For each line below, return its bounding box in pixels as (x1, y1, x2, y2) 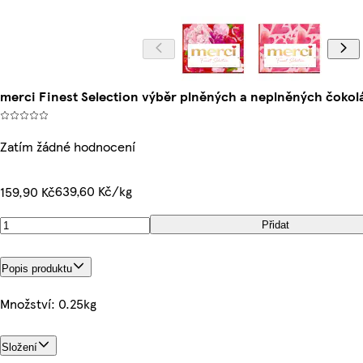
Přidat (261, 218, 289, 231)
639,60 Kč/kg (55, 181, 132, 200)
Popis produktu (2, 262, 72, 275)
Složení (2, 340, 37, 353)
